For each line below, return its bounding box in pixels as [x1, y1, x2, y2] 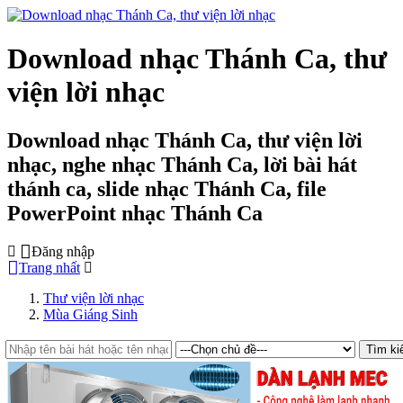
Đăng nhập [31, 243, 94, 259]
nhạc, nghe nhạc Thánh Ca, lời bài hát [7, 152, 357, 176]
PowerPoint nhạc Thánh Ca [7, 201, 263, 225]
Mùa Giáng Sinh [43, 306, 138, 322]
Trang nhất [19, 259, 80, 275]
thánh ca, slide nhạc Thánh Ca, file [7, 176, 327, 201]
